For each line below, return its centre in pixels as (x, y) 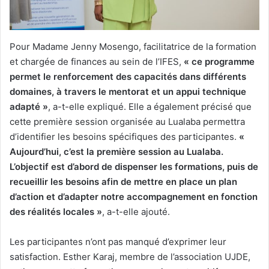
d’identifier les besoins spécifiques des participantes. (124, 136)
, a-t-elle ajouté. (136, 211)
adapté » (29, 106)
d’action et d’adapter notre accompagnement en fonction (134, 196)
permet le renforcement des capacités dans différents (128, 76)
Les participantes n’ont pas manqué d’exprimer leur (118, 241)
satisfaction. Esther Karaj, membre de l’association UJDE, (130, 256)
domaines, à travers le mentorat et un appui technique (128, 91)
